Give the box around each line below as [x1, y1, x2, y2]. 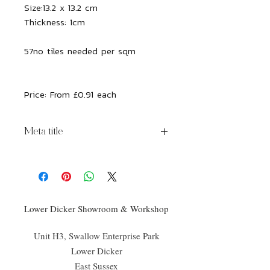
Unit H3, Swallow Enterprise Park [33, 229, 160, 242]
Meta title [24, 127, 63, 137]
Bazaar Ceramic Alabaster [24, 149, 125, 163]
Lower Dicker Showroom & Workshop [24, 202, 169, 215]
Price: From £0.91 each [24, 87, 116, 101]
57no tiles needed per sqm [24, 43, 136, 58]
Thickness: [24, 14, 70, 29]
